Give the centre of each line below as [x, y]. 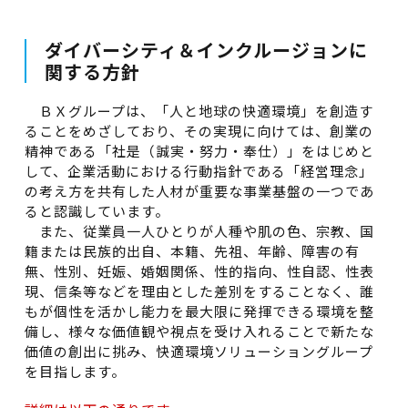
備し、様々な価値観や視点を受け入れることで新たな [199, 331]
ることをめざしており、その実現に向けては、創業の [199, 131]
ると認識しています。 [97, 211]
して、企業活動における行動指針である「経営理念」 [199, 171]
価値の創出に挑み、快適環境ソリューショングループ [199, 351]
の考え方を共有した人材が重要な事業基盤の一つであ [199, 191]
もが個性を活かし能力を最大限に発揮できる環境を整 [199, 311]
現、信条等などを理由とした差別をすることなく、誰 [199, 291]
